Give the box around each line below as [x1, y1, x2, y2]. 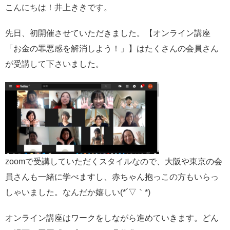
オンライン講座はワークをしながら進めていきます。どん [5, 213, 219, 222]
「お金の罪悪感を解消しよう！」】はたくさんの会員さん [5, 44, 219, 53]
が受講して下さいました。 [5, 59, 104, 68]
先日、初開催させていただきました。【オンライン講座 [5, 28, 210, 37]
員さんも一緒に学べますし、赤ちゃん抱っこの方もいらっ [5, 172, 219, 181]
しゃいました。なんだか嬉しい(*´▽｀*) [5, 187, 150, 197]
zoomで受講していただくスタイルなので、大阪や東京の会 [5, 157, 222, 166]
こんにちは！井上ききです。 [5, 3, 112, 12]
